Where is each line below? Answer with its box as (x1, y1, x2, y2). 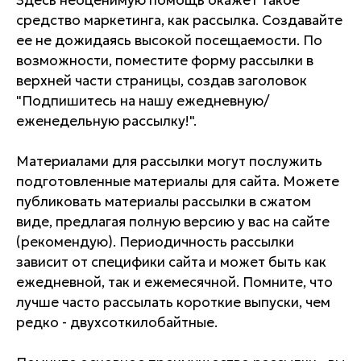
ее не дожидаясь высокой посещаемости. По (16, 31, 322, 49)
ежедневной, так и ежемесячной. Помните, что (16, 272, 333, 291)
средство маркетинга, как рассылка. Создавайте (16, 10, 342, 29)
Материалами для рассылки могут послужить (16, 151, 322, 170)
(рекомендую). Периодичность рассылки (16, 232, 294, 251)
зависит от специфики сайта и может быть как (16, 252, 326, 271)
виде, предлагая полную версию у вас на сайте (16, 212, 330, 230)
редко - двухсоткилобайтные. (16, 313, 218, 331)
